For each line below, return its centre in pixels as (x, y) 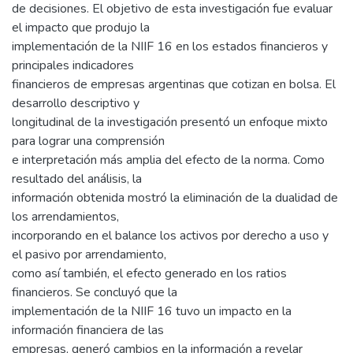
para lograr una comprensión (88, 141)
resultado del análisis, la (77, 179)
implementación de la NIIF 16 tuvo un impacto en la (152, 312)
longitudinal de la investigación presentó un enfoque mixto (170, 123)
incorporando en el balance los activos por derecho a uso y (170, 236)
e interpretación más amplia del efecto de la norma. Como (168, 160)
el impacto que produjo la (81, 28)
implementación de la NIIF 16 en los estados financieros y (170, 47)
